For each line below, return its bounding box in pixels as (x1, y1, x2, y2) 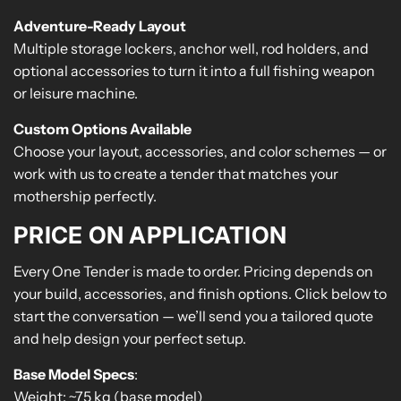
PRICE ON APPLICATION (13, 221, 287, 250)
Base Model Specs (13, 365, 134, 384)
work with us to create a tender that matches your (13, 165, 338, 183)
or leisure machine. (13, 84, 138, 103)
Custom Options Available (13, 120, 192, 139)
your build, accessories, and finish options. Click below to (13, 285, 387, 303)
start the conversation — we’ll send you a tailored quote (13, 307, 373, 326)
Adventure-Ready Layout (13, 17, 186, 36)
